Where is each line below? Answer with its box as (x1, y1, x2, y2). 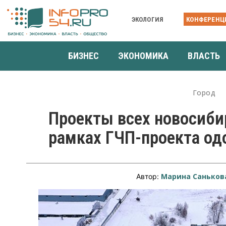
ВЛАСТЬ (188, 50, 220, 61)
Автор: (136, 172, 161, 181)
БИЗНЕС (68, 50, 99, 61)
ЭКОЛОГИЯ (131, 15, 164, 23)
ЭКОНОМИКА (118, 50, 168, 61)
